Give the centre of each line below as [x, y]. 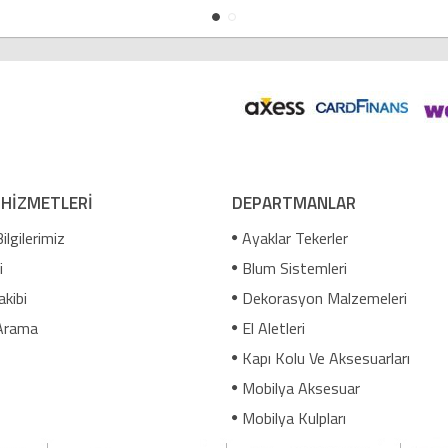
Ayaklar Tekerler [294, 237]
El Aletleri [273, 327]
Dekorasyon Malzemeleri [324, 297]
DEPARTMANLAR [293, 202]
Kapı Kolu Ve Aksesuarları [325, 357]
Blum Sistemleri [294, 267]
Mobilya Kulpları [293, 417]
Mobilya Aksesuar [300, 387]
